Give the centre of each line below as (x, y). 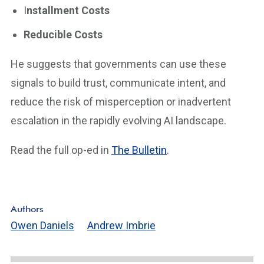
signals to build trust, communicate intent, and (118, 83)
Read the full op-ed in (61, 150)
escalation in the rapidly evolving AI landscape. (118, 121)
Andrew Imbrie (121, 225)
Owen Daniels (42, 225)
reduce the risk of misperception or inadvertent (121, 102)
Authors (27, 209)
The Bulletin (139, 150)
